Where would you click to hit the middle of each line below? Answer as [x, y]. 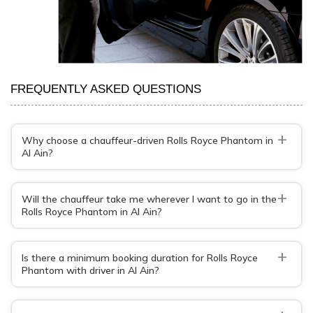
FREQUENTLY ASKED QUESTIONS [106, 89]
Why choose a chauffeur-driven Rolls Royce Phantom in [147, 140]
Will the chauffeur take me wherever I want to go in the [149, 199]
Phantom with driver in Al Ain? [90, 270]
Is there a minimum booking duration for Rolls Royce [140, 257]
